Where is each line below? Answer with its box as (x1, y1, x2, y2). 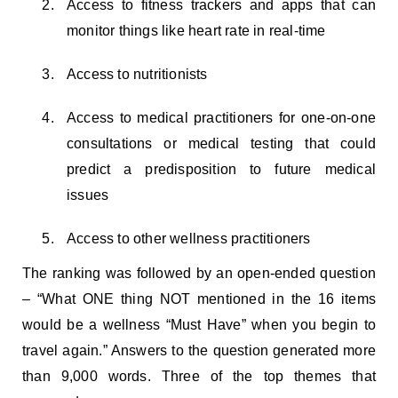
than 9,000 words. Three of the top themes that (22, 368, 376, 384)
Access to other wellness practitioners (67, 230, 311, 246)
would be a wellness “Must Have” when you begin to (22, 316, 376, 332)
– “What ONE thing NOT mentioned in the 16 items (22, 291, 376, 306)
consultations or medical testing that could (67, 135, 376, 151)
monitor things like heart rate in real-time (67, 22, 330, 38)
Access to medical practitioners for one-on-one (67, 109, 376, 125)
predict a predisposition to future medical (67, 161, 376, 177)
